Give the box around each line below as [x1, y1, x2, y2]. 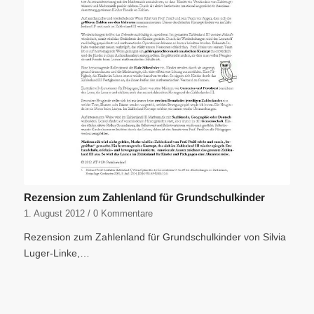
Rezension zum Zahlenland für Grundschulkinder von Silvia [23, 231, 286, 243]
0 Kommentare [93, 209, 153, 219]
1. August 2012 [23, 209, 85, 219]
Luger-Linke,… [23, 247, 90, 259]
